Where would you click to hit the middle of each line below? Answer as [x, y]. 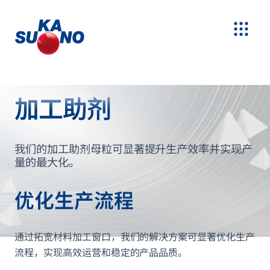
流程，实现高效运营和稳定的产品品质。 [102, 253]
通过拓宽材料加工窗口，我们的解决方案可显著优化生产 [135, 237]
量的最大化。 [49, 162]
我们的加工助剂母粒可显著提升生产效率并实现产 [134, 149]
